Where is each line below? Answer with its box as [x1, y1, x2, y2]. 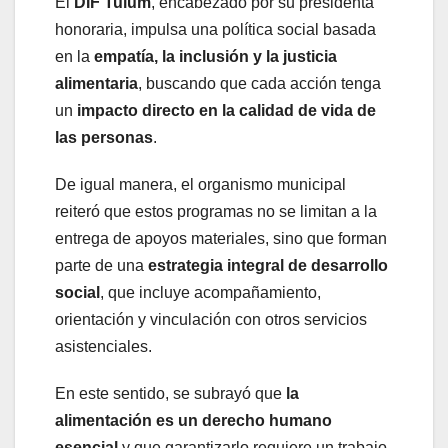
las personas [55, 129, 153, 147]
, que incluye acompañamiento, [100, 284, 321, 302]
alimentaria [55, 75, 138, 93]
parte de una [55, 257, 148, 275]
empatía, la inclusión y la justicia [94, 48, 337, 66]
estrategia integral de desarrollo [148, 257, 388, 275]
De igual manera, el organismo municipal [55, 176, 346, 194]
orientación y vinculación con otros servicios [55, 311, 367, 329]
